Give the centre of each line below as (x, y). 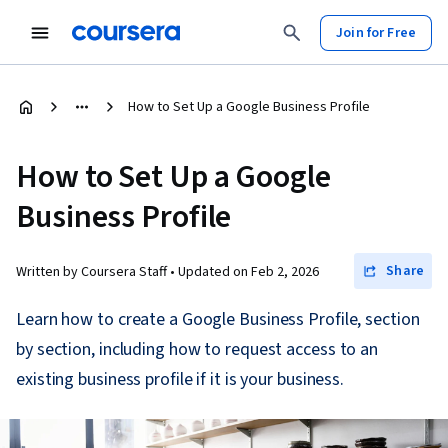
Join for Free (376, 32)
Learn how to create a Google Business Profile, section (218, 319)
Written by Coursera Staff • (97, 272)
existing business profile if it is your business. (180, 379)
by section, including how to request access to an (197, 349)
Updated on (214, 272)
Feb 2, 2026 (285, 272)
